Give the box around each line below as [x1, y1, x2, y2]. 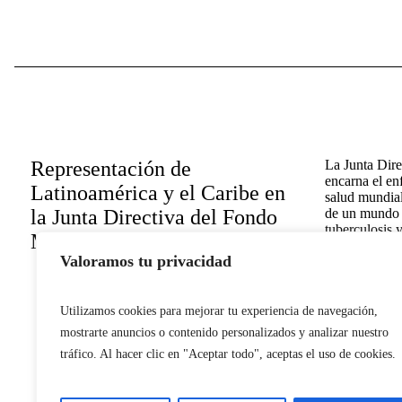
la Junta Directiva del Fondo [30, 205, 277, 230]
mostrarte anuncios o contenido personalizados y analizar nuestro [60, 326, 389, 339]
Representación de [30, 157, 191, 181]
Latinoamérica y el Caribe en [30, 181, 285, 205]
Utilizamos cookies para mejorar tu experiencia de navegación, [60, 304, 378, 318]
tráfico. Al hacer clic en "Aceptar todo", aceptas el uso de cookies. [60, 347, 396, 361]
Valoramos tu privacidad [60, 252, 232, 270]
